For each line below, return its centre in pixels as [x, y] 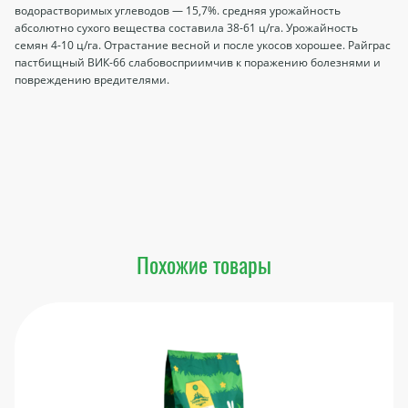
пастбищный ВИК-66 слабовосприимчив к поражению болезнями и [198, 63]
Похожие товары [204, 265]
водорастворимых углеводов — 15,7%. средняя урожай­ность [178, 11]
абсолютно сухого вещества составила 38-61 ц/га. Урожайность [186, 28]
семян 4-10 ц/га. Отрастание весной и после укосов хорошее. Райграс [203, 46]
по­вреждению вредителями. [92, 80]
